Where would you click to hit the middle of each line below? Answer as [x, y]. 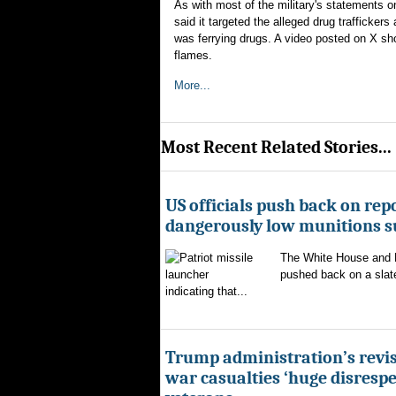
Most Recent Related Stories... [276, 147]
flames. [193, 55]
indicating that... [206, 291]
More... [192, 85]
